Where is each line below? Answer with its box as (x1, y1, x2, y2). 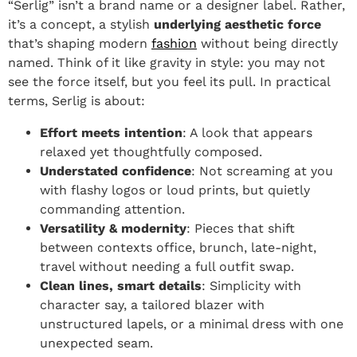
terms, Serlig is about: (8, 93, 145, 109)
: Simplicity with (202, 278, 301, 294)
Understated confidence (40, 163, 191, 179)
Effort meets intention (40, 125, 182, 141)
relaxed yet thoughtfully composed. (40, 144, 262, 160)
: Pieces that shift (186, 221, 295, 237)
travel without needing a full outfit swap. (40, 259, 294, 275)
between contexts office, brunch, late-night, (40, 240, 316, 256)
